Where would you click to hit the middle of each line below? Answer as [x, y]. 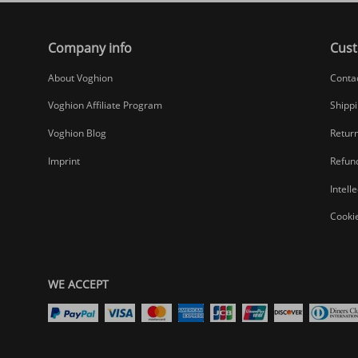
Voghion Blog [77, 133]
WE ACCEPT [78, 284]
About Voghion [80, 78]
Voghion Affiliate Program [105, 105]
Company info [90, 48]
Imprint [64, 161]
